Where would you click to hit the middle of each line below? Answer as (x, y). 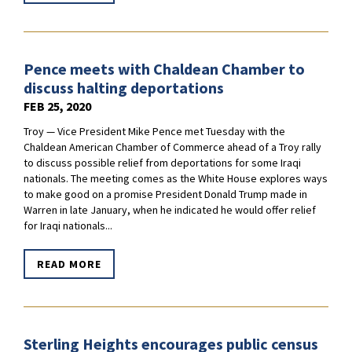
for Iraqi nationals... (68, 226)
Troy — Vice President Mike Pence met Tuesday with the (154, 132)
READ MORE (69, 264)
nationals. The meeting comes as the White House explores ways (176, 179)
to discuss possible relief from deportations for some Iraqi (162, 163)
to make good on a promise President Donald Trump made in (165, 194)
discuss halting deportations (124, 88)
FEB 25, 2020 (57, 106)
